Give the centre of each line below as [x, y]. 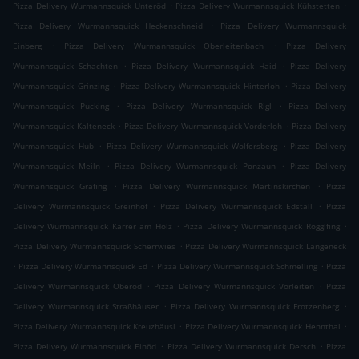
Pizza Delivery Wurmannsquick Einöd [85, 347]
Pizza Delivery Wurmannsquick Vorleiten [234, 286]
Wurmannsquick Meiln [57, 166]
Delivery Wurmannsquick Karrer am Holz [93, 226]
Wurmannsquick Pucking [61, 106]
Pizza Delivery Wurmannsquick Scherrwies [94, 246]
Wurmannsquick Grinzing [61, 86]
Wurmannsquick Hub [53, 146]
